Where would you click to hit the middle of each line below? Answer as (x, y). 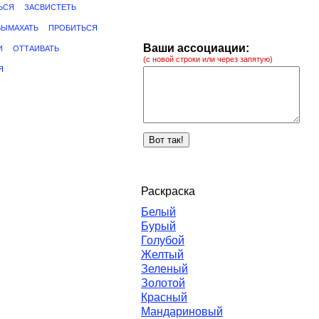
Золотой (163, 283)
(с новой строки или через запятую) (208, 59)
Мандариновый (182, 312)
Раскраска (168, 191)
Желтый (162, 255)
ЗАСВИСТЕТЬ (50, 7)
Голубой (163, 240)
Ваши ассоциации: (196, 48)
